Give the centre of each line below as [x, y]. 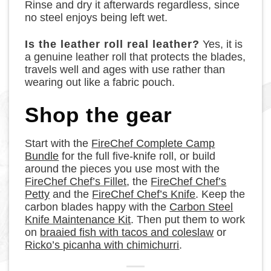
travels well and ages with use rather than [125, 69]
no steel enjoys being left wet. [96, 18]
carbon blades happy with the [97, 207]
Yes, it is [221, 44]
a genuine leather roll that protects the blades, [135, 57]
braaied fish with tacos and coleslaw [127, 233]
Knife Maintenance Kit [78, 220]
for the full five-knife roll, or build [137, 156]
